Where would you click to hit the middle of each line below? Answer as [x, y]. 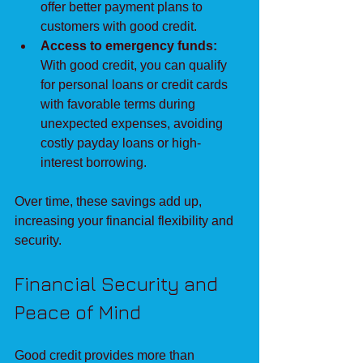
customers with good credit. [119, 26]
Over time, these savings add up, [110, 201]
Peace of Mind [78, 312]
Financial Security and [119, 283]
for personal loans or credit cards [136, 84]
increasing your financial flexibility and [126, 220]
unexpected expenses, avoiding [133, 123]
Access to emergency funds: [129, 45]
